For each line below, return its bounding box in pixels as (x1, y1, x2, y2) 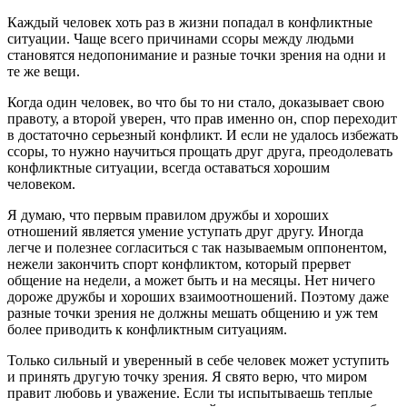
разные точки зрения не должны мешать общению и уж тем (7, 304, 378, 321)
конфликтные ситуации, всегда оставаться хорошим (7, 159, 330, 175)
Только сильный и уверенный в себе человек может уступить (7, 352, 389, 368)
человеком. (7, 175, 75, 192)
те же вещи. (7, 63, 80, 79)
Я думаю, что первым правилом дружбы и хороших (7, 206, 329, 223)
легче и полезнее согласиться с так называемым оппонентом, (7, 239, 387, 255)
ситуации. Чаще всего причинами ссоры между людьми (7, 30, 354, 46)
